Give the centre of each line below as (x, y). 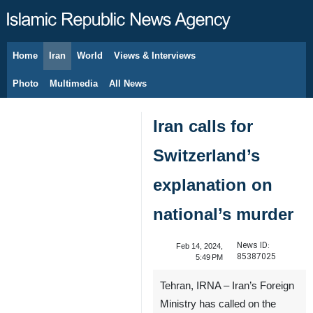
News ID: (253, 246)
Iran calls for (203, 126)
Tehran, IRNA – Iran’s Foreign (227, 286)
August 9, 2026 (60, 63)
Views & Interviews (155, 56)
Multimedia (74, 83)
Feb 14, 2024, (199, 246)
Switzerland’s (206, 155)
